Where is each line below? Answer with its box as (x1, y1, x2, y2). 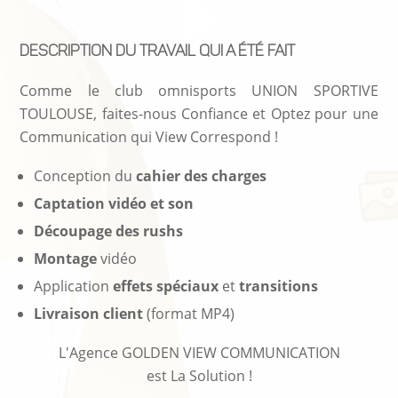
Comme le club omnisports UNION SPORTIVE (20, 80, 378, 100)
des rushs (115, 220, 184, 241)
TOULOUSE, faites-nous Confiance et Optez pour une (20, 103, 378, 123)
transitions (239, 275, 319, 296)
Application (34, 275, 114, 296)
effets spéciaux (113, 275, 219, 296)
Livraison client (34, 303, 144, 323)
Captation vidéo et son (34, 193, 195, 213)
